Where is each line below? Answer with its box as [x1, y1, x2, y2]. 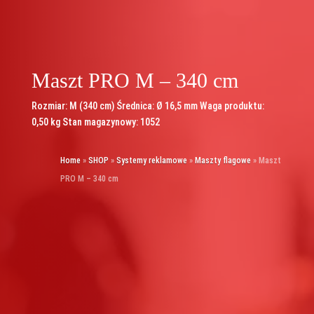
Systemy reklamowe [116, 156, 187, 166]
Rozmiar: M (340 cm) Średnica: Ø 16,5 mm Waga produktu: [31, 100, 264, 112]
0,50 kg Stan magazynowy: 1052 [31, 116, 160, 128]
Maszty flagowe [194, 156, 251, 166]
